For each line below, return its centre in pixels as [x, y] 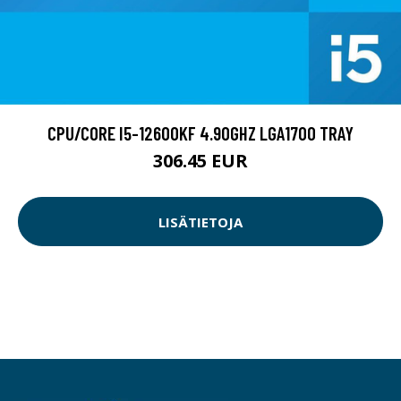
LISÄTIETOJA [200, 222]
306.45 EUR [200, 161]
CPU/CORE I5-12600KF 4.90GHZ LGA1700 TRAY [200, 133]
